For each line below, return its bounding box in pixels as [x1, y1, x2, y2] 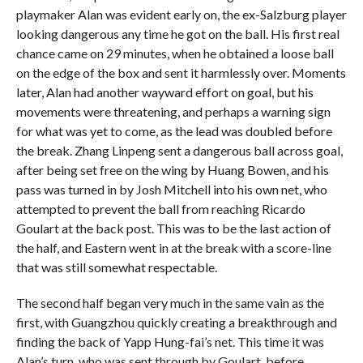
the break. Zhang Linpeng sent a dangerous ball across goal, [15, 142, 343, 158]
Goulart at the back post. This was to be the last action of [15, 220, 331, 236]
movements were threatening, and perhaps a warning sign [15, 103, 331, 119]
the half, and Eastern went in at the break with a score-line [15, 239, 331, 255]
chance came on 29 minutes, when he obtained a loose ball [15, 45, 334, 61]
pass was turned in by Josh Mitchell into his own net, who [15, 181, 327, 197]
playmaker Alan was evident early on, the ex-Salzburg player [15, 6, 347, 22]
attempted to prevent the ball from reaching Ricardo [15, 200, 305, 216]
